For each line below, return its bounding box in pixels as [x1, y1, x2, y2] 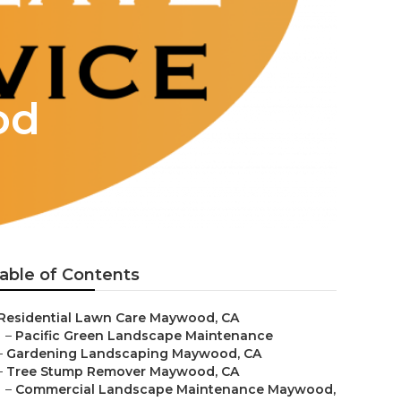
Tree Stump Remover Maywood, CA [6, 363, 239, 380]
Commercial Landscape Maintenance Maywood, [15, 381, 336, 397]
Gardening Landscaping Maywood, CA [6, 346, 261, 362]
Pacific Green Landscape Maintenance [15, 328, 273, 344]
